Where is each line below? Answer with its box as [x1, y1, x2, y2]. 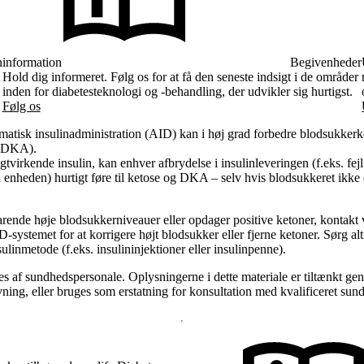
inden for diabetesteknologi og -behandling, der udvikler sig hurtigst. [2, 84, 353, 98]
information [2, 54, 62, 69]
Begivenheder [290, 54, 362, 69]
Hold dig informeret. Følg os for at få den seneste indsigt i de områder [2, 69, 358, 84]
